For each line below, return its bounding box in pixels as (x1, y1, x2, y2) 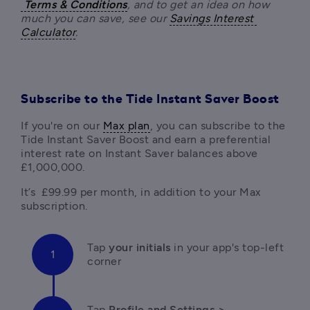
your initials (109, 241, 174, 254)
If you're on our (21, 119, 103, 132)
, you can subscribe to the (149, 119, 286, 132)
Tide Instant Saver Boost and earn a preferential (21, 133, 271, 146)
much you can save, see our (21, 12, 170, 25)
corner (87, 255, 125, 268)
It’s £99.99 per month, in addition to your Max (21, 185, 262, 199)
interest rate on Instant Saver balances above (21, 147, 258, 160)
